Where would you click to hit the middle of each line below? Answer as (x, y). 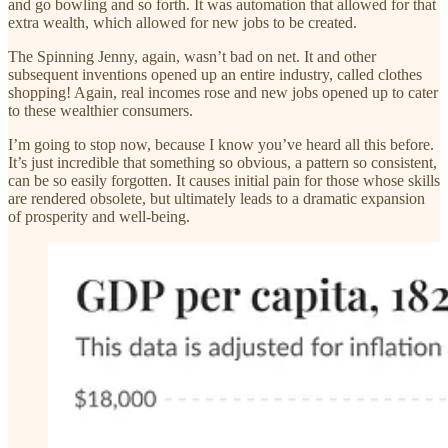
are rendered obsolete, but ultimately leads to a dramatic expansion (216, 198)
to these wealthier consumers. (100, 110)
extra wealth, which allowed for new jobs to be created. (182, 22)
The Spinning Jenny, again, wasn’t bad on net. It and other (192, 56)
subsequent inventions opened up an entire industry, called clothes (215, 74)
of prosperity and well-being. (99, 216)
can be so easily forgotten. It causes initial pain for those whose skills (224, 180)
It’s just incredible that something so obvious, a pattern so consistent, (222, 162)
